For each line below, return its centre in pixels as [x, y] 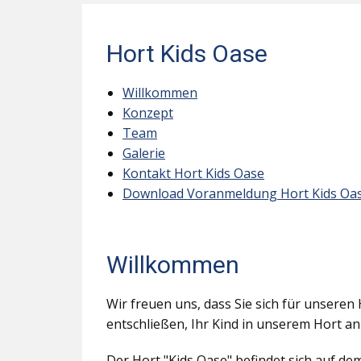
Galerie [144, 153]
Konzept [148, 113]
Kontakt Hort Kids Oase [193, 173]
